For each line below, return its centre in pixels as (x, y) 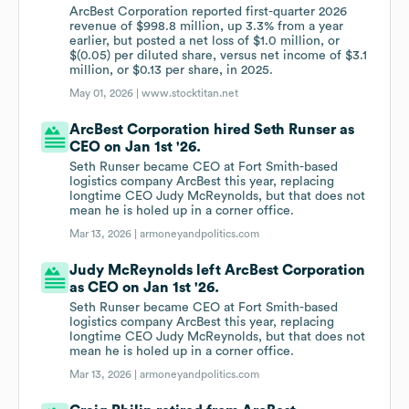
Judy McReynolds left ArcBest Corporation (218, 271)
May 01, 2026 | (106, 94)
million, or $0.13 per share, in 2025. (172, 71)
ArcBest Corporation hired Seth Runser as (212, 130)
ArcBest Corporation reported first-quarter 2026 (209, 12)
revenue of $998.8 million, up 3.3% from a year (207, 27)
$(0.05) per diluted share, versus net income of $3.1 (219, 56)
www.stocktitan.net (190, 94)
